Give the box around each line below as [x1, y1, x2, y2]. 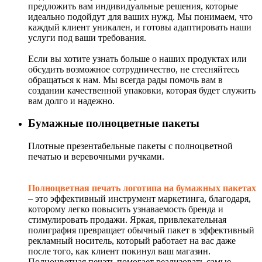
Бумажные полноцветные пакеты [28, 117, 199, 130]
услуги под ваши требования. [28, 32, 146, 43]
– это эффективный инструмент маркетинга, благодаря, [28, 194, 251, 204]
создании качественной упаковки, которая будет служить [28, 85, 256, 95]
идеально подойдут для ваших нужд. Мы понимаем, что [28, 11, 253, 22]
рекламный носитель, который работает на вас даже [28, 236, 236, 246]
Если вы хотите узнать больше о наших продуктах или [28, 53, 247, 64]
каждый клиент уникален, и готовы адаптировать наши [28, 22, 251, 32]
